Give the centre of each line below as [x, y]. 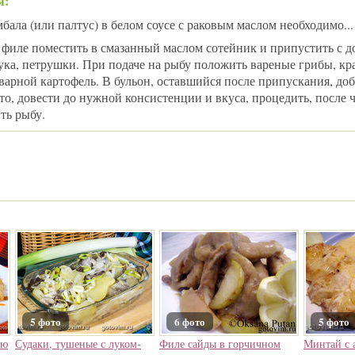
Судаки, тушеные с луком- [78, 344]
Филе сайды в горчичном [220, 344]
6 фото [190, 322]
